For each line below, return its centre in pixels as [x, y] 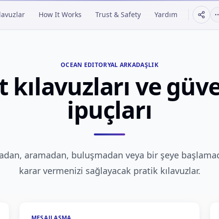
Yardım [166, 14]
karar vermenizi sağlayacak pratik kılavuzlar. [109, 171]
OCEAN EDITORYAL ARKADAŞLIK [109, 65]
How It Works [60, 14]
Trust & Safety [118, 14]
